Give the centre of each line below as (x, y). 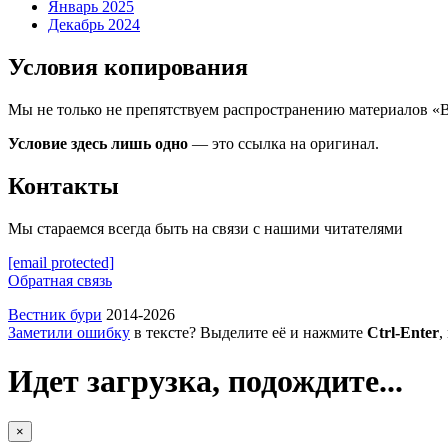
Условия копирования (128, 66)
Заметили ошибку (69, 332)
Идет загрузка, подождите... (205, 381)
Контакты (63, 185)
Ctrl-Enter (403, 332)
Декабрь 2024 (94, 24)
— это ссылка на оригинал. (283, 143)
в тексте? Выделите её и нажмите (248, 332)
